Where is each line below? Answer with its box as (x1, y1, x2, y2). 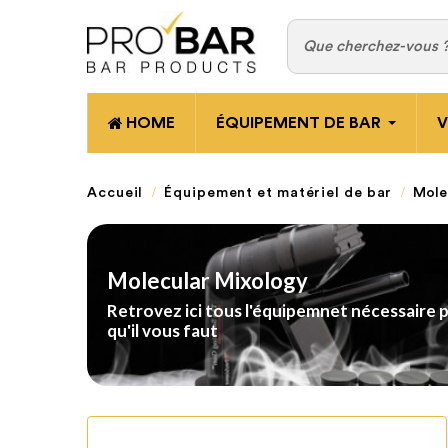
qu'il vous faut (107, 319, 218, 341)
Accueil (87, 185, 144, 200)
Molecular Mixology (107, 266, 308, 294)
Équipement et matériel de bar (164, 185, 393, 200)
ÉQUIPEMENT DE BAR (216, 114, 381, 131)
